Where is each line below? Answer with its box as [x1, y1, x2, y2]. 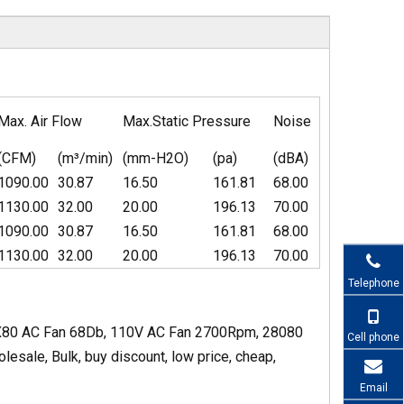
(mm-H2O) [123, 150, 188, 167]
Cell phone [347, 330, 399, 343]
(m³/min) [58, 150, 113, 167]
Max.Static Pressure [123, 113, 251, 130]
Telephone [347, 276, 399, 289]
